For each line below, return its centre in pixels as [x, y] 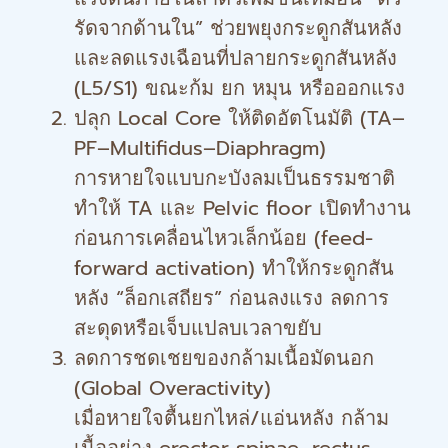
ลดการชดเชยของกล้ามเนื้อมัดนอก [224, 358]
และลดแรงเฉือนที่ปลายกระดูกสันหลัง [235, 58]
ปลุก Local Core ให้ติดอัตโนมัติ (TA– [239, 118]
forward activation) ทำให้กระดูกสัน [234, 268]
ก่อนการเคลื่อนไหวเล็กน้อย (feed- [223, 238]
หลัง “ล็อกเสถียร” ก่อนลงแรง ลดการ [231, 298]
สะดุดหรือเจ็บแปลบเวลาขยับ [198, 328]
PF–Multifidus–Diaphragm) [200, 148]
